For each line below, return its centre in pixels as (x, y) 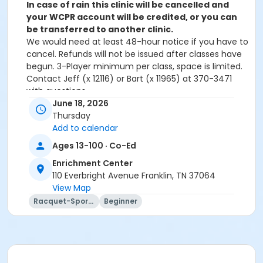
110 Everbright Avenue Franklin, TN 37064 (134, 176)
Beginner (121, 201)
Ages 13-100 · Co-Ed (94, 145)
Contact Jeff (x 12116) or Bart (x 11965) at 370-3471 (129, 79)
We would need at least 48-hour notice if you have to (137, 42)
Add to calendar (85, 128)
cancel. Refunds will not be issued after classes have (134, 54)
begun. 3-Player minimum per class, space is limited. (134, 66)
